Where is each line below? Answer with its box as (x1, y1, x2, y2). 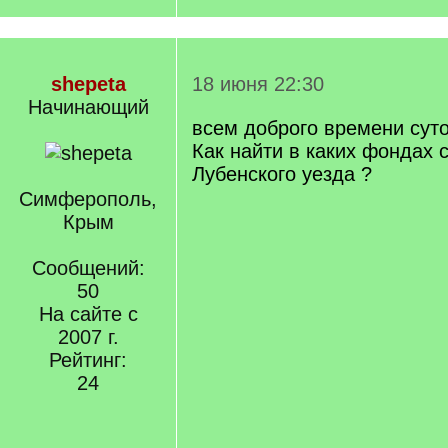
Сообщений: (31, 257, 145, 279)
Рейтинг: (49, 349, 127, 371)
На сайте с (38, 303, 138, 325)
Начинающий (27, 96, 149, 118)
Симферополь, (19, 188, 157, 210)
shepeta (50, 73, 126, 95)
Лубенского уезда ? (192, 163, 372, 185)
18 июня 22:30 (192, 73, 324, 95)
